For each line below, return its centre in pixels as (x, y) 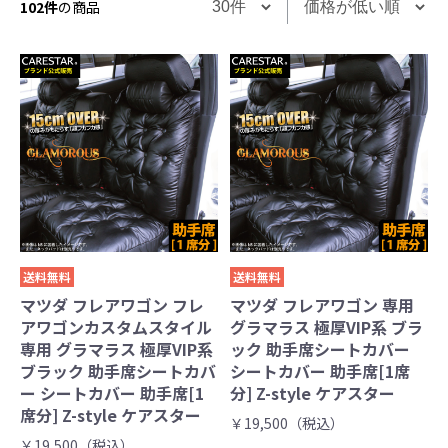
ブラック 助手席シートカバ (118, 371)
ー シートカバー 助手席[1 (112, 393)
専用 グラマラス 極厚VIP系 (116, 349)
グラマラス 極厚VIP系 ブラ (327, 327)
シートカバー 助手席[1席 (320, 371)
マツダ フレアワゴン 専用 (322, 305)
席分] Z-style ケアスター (110, 415)
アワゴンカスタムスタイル (116, 327)
